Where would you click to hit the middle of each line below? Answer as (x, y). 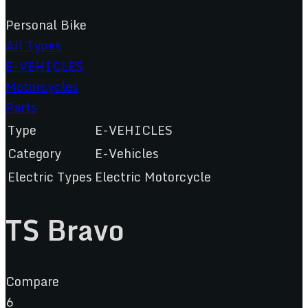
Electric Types (50, 177)
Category (34, 154)
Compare (32, 281)
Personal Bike (46, 25)
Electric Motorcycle (153, 177)
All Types (33, 46)
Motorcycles (42, 87)
